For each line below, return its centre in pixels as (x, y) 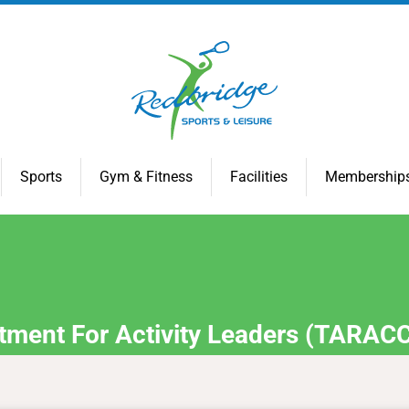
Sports (41, 176)
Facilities (259, 176)
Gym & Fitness (146, 176)
